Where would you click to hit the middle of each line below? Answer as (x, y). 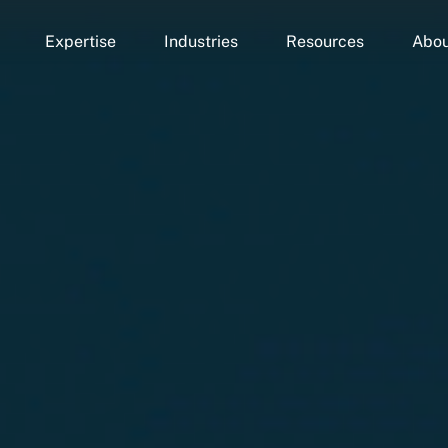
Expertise (80, 41)
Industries (200, 41)
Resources (324, 41)
